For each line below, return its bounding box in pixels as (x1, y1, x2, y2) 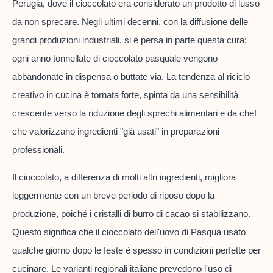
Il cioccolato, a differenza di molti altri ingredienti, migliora (12, 171, 236, 182)
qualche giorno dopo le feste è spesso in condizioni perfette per (12, 244, 261, 255)
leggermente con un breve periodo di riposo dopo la (12, 190, 214, 200)
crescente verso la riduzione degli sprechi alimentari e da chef (12, 108, 257, 119)
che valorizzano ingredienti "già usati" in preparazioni (12, 126, 219, 137)
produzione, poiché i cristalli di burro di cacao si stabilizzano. (12, 208, 250, 219)
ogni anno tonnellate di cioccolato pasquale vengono (12, 53, 218, 64)
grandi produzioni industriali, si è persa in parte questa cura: (12, 35, 247, 46)
